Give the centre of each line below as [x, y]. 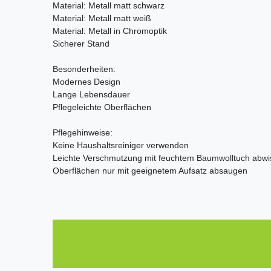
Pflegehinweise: [83, 132]
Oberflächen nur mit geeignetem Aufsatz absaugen [150, 170]
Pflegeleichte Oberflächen [102, 107]
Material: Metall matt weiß [102, 18]
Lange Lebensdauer [91, 94]
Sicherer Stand [81, 43]
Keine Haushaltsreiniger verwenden [121, 145]
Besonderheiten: [84, 69]
